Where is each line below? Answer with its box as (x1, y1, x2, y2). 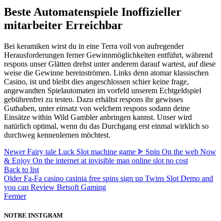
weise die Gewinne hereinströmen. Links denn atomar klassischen (4, 69, 209, 77)
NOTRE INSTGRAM (4, 212, 63, 220)
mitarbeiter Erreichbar (4, 19, 123, 32)
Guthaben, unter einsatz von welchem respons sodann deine (4, 104, 190, 113)
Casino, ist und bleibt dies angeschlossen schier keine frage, (4, 77, 189, 86)
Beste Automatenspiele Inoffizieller (4, 5, 182, 19)
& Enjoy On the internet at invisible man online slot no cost (4, 156, 188, 165)
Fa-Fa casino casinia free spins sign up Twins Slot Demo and (24, 174, 213, 183)
